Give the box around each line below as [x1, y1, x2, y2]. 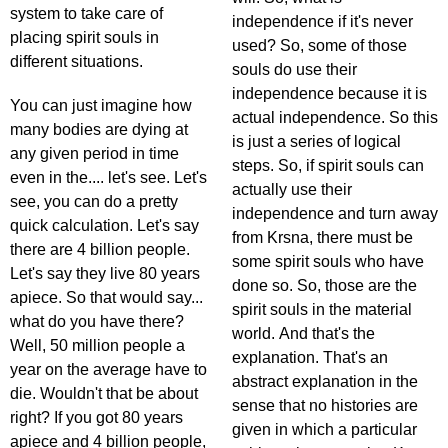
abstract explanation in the [232, 373, 418, 391]
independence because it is [232, 85, 427, 103]
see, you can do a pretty [10, 193, 178, 211]
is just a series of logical [232, 133, 401, 151]
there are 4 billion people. [10, 241, 190, 259]
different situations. [10, 53, 147, 71]
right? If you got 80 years [10, 409, 183, 427]
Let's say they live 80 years [10, 265, 200, 283]
